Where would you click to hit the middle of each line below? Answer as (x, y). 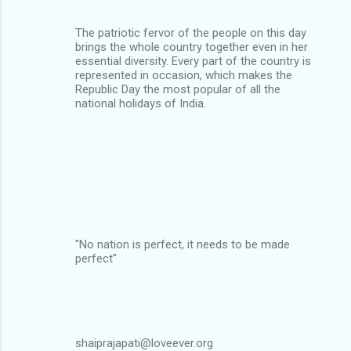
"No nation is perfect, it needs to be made (183, 244)
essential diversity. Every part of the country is (193, 61)
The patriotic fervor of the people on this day (191, 33)
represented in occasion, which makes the (184, 75)
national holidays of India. (141, 103)
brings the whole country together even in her (192, 47)
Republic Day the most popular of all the (178, 89)
